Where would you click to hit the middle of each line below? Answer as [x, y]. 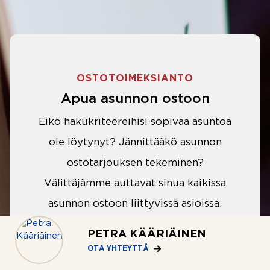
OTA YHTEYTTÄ [118, 249]
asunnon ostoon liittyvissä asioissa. [135, 204]
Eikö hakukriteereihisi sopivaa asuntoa [135, 122]
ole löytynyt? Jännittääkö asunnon [135, 142]
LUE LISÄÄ [128, 240]
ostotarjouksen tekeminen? [135, 163]
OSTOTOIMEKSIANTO [135, 78]
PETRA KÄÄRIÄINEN [147, 234]
